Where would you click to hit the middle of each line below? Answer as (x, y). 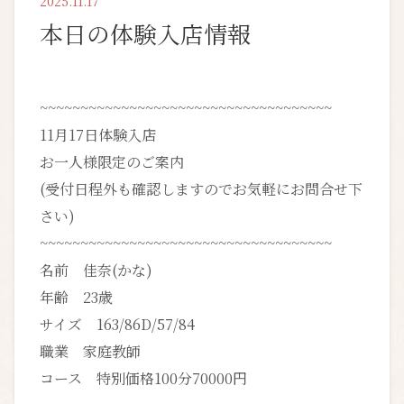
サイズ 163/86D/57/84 (117, 324)
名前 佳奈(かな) (96, 270)
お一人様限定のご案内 (112, 161)
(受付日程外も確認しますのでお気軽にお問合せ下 (201, 188)
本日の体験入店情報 (145, 33)
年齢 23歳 (76, 297)
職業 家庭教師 (90, 351)
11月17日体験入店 (98, 134)
